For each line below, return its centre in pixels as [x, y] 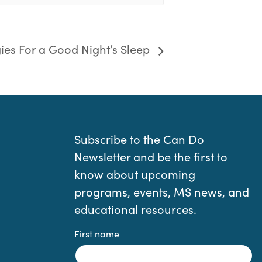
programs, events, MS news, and [162, 192]
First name [97, 234]
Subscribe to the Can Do [139, 139]
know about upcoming [135, 174]
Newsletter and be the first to [151, 157]
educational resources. [135, 209]
